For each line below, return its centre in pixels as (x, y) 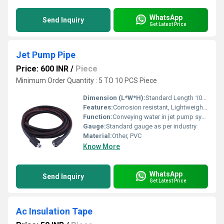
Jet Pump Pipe (46, 55)
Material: (97, 136)
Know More (101, 146)
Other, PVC (127, 136)
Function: (98, 117)
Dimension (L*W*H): (114, 98)
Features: (98, 107)
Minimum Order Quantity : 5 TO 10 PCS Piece (86, 80)
